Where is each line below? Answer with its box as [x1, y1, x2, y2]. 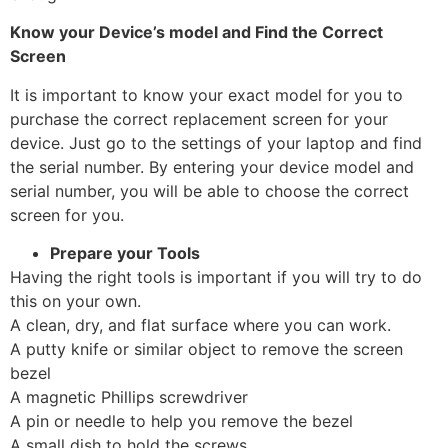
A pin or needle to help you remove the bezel [10, 410, 353, 431]
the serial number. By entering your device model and [10, 156, 414, 177]
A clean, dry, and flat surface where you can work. [10, 314, 391, 335]
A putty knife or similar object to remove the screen [10, 338, 403, 359]
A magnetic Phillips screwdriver [10, 386, 248, 407]
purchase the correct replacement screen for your [10, 108, 388, 129]
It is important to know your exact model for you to [10, 84, 403, 105]
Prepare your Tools [50, 242, 200, 263]
